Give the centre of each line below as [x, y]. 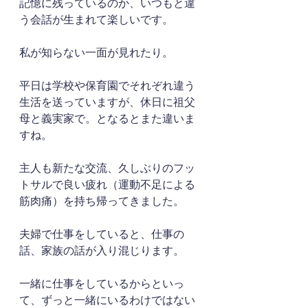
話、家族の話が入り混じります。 [102, 251]
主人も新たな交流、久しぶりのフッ [107, 168]
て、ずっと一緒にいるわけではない [107, 300]
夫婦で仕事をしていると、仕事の [102, 234]
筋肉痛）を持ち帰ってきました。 [102, 201]
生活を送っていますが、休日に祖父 [107, 102]
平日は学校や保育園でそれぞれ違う [107, 86]
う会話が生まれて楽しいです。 [96, 20]
